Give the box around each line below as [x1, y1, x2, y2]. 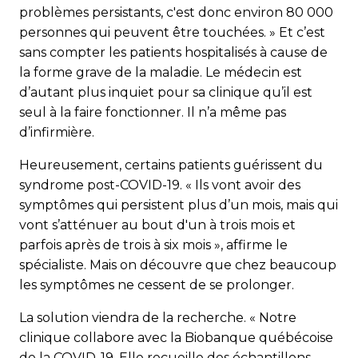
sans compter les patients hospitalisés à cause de [19, 44, 328, 60]
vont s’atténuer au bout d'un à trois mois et [19, 217, 296, 233]
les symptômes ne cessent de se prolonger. [19, 276, 294, 292]
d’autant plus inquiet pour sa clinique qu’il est [19, 84, 312, 100]
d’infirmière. [19, 124, 94, 140]
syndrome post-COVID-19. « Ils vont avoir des [19, 177, 300, 193]
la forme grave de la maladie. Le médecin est [19, 64, 302, 80]
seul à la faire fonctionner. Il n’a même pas [19, 104, 286, 120]
